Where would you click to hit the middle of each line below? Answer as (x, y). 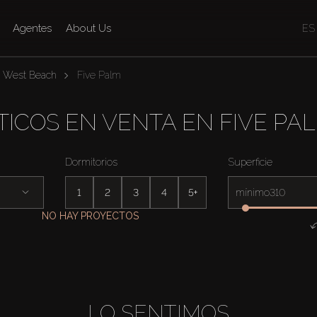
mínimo (252, 192)
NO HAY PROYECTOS (90, 216)
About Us (89, 28)
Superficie (250, 162)
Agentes (33, 28)
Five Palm (99, 75)
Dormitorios (91, 162)
